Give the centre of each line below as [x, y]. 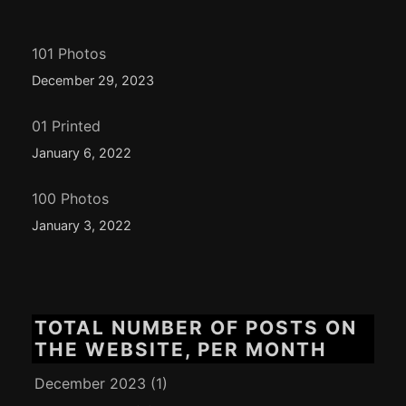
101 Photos [69, 53]
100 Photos [71, 198]
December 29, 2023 [93, 80]
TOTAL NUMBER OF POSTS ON [196, 327]
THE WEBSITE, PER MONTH [181, 349]
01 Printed [67, 126]
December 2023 [91, 384]
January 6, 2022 [82, 152]
